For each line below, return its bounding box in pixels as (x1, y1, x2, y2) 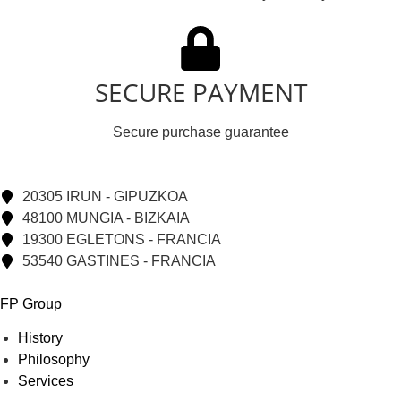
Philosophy (18, 352, 90, 368)
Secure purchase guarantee (112, 124, 289, 140)
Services (18, 373, 73, 389)
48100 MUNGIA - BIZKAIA (22, 209, 190, 226)
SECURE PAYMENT (94, 74, 307, 109)
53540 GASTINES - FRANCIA (22, 252, 216, 269)
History (18, 330, 63, 346)
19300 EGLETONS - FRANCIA (22, 231, 221, 247)
